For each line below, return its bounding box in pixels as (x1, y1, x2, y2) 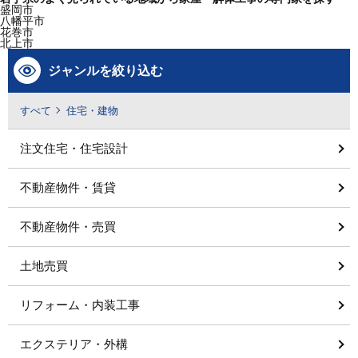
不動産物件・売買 (20, 220, 116, 234)
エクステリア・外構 (20, 337, 128, 352)
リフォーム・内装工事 (20, 298, 140, 312)
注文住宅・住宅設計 (20, 141, 128, 156)
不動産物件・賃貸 (20, 181, 116, 195)
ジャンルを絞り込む (48, 64, 163, 78)
